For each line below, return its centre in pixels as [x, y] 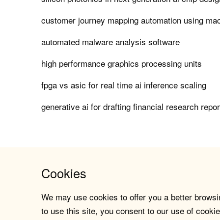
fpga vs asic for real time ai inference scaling [124, 85]
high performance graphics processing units [122, 63]
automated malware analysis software [111, 42]
